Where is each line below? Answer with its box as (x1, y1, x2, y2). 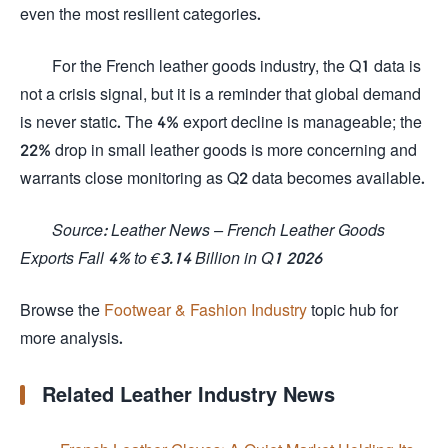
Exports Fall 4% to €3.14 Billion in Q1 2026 (20, 248, 322, 267)
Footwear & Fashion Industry (104, 300, 307, 319)
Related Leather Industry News (42, 382, 335, 406)
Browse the (20, 300, 104, 319)
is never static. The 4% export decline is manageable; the (20, 112, 422, 131)
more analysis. (20, 328, 123, 347)
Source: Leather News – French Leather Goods (52, 220, 385, 239)
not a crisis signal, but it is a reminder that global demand (20, 84, 421, 103)
